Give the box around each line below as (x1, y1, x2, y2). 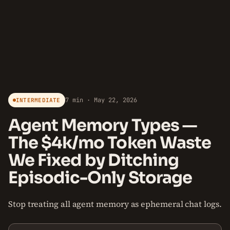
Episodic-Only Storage (8, 167, 192, 188)
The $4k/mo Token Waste (8, 132, 211, 153)
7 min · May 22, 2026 (65, 96, 137, 104)
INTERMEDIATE (16, 97, 61, 104)
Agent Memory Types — (8, 115, 197, 136)
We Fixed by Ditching (8, 150, 179, 170)
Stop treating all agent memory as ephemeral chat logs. (8, 198, 222, 209)
